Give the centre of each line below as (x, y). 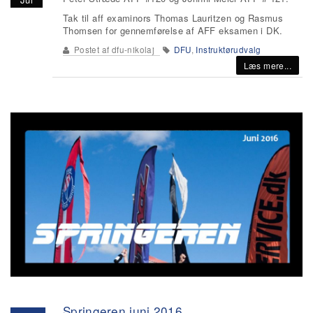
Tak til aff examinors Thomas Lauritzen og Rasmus (173, 18)
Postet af (92, 50)
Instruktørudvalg (228, 50)
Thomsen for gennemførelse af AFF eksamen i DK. (173, 30)
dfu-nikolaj (133, 50)
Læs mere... (267, 65)
